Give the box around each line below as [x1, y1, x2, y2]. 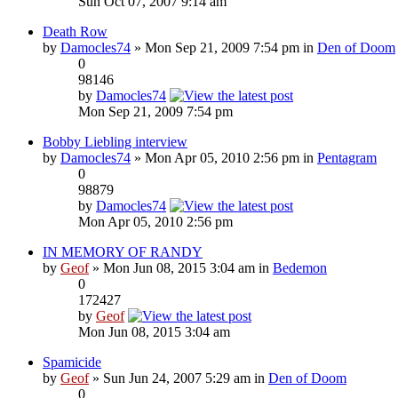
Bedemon [273, 259, 327, 275]
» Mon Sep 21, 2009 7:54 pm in [131, 39, 317, 55]
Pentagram [317, 149, 377, 165]
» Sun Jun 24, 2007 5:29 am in [89, 370, 268, 386]
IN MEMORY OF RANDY [43, 243, 203, 259]
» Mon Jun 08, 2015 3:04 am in [89, 259, 273, 275]
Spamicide [43, 354, 101, 370]
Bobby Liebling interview [43, 133, 187, 149]
